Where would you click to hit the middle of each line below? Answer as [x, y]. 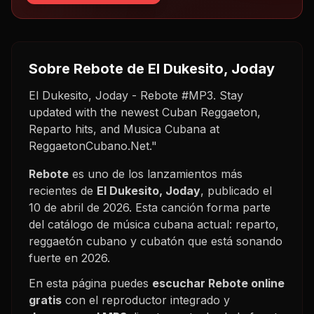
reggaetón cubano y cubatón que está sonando [156, 241]
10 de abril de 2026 [79, 207]
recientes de [63, 190]
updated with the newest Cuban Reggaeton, [145, 112]
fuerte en [55, 258]
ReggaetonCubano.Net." [93, 145]
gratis [45, 300]
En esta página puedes [90, 283]
